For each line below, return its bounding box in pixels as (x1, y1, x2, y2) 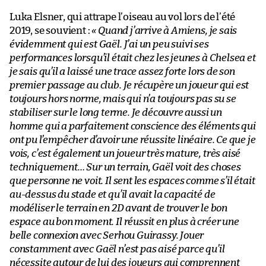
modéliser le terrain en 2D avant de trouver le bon (9, 202, 228, 213)
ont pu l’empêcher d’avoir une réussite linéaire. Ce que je (9, 134, 256, 145)
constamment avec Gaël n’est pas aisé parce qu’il (9, 243, 225, 254)
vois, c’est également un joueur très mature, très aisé (9, 148, 241, 159)
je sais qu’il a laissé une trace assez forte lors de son (9, 66, 235, 77)
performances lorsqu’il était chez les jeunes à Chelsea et (9, 52, 256, 63)
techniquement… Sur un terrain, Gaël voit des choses (9, 161, 241, 172)
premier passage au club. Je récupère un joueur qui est (9, 80, 249, 90)
